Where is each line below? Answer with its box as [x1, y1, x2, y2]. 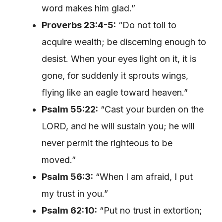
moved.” [42, 154, 76, 165]
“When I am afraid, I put [93, 171, 193, 182]
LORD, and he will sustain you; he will [42, 120, 195, 131]
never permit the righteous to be [42, 137, 172, 148]
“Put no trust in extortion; [97, 205, 202, 216]
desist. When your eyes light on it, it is [42, 53, 196, 64]
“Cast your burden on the [98, 104, 204, 114]
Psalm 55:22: [42, 104, 98, 114]
